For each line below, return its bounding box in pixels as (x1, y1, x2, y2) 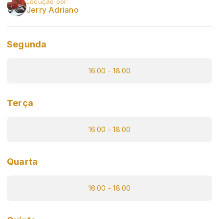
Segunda (7, 39, 47, 50)
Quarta (7, 156, 38, 167)
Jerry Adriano (26, 5, 79, 15)
